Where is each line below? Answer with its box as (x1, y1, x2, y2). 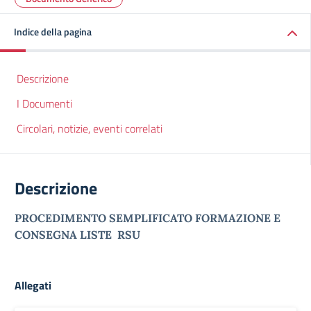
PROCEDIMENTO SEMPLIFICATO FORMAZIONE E (15, 211, 280, 225)
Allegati (15, 277, 51, 294)
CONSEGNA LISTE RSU (15, 228, 140, 242)
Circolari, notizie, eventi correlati (17, 120, 162, 137)
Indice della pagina (14, 24, 92, 39)
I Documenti (17, 95, 72, 112)
